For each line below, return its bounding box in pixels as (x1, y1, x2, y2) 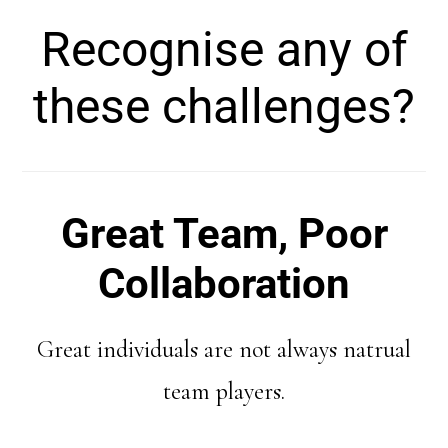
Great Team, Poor (60, 208, 388, 258)
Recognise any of (40, 21, 408, 78)
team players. (163, 376, 285, 406)
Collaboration (98, 258, 350, 308)
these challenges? (33, 78, 415, 135)
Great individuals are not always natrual (37, 334, 411, 364)
